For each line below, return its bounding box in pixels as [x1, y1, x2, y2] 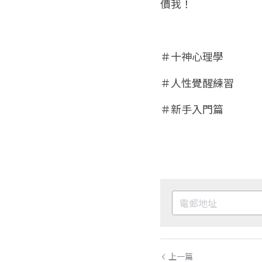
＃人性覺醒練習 [160, 74, 234, 90]
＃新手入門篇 [160, 101, 223, 116]
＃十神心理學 [160, 48, 223, 64]
